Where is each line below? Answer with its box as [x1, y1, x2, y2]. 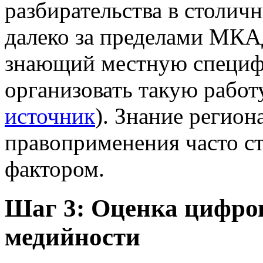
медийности [5, 223, 140, 251]
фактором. [5, 156, 104, 182]
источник [5, 103, 95, 129]
